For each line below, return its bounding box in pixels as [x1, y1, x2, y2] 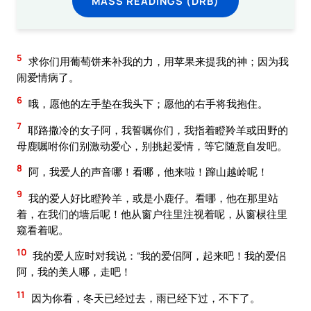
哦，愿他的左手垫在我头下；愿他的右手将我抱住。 [26, 96, 268, 111]
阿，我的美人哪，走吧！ [17, 264, 131, 279]
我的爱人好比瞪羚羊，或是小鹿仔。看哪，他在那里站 [26, 190, 278, 205]
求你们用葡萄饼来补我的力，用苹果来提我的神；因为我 [26, 54, 289, 69]
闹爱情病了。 [17, 70, 79, 85]
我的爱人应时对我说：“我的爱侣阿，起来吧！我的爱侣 [31, 249, 286, 263]
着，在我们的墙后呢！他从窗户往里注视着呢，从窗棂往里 [17, 206, 287, 221]
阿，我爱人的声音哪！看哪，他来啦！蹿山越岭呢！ [26, 165, 268, 179]
